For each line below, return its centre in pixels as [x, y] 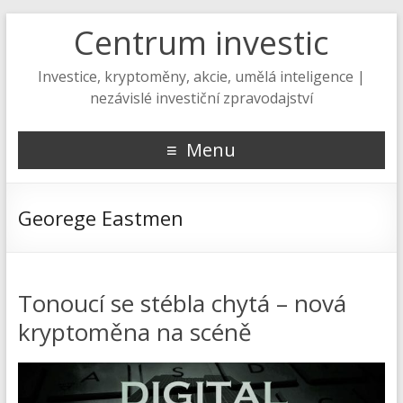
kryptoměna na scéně [134, 332]
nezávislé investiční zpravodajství [201, 98]
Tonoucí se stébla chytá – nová [182, 303]
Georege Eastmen [100, 218]
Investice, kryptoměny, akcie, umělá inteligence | [201, 76]
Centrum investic [201, 43]
